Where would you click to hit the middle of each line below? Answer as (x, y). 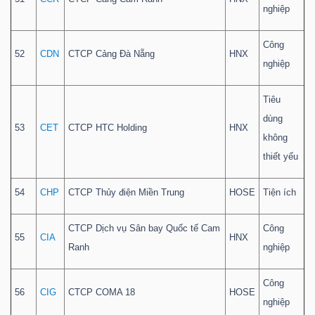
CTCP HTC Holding (108, 128)
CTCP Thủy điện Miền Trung (126, 193)
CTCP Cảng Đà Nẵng (111, 54)
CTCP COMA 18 (102, 292)
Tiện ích (279, 193)
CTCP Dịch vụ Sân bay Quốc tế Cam (144, 229)
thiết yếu (281, 157)
